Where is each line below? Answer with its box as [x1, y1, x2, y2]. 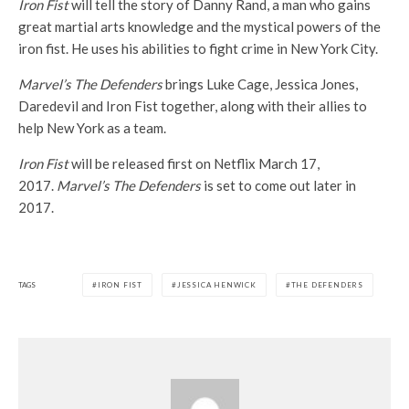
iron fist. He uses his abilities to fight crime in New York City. [18, 40, 378, 58]
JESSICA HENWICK [176, 280, 257, 290]
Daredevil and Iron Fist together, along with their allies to [18, 98, 367, 115]
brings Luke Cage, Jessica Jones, [165, 76, 358, 93]
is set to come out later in [204, 177, 356, 194]
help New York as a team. [18, 120, 166, 137]
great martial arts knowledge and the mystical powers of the [18, 18, 381, 36]
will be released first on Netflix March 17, [71, 155, 320, 173]
